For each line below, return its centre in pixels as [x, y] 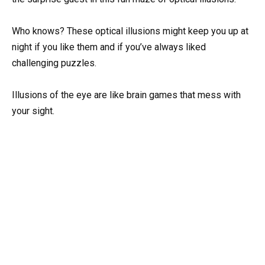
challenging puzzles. [54, 63]
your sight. [33, 111]
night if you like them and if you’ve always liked [109, 47]
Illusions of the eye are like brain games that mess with [126, 95]
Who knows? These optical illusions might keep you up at [130, 31]
